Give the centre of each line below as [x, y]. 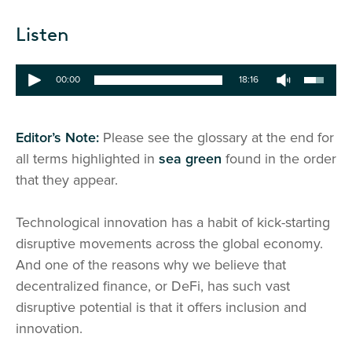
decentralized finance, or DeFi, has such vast [153, 286]
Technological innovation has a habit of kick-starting [173, 222]
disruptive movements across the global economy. [169, 244]
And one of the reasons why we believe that [151, 265]
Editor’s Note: [57, 137]
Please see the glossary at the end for [216, 137]
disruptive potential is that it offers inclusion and [161, 307]
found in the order [279, 159]
